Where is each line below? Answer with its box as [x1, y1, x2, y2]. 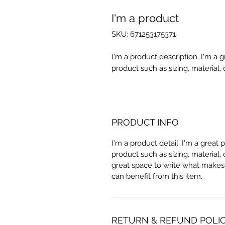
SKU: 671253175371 [111, 29, 176, 39]
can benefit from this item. [111, 171, 202, 181]
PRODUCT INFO [111, 117, 179, 128]
